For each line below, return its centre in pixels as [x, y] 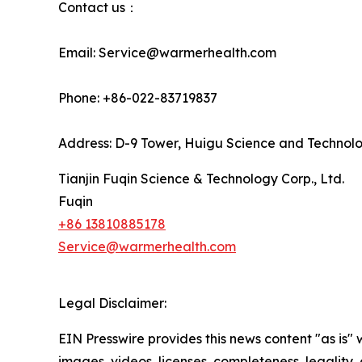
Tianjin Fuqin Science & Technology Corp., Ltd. [201, 179]
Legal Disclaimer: [112, 303]
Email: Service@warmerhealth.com [167, 53]
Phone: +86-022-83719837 [138, 98]
